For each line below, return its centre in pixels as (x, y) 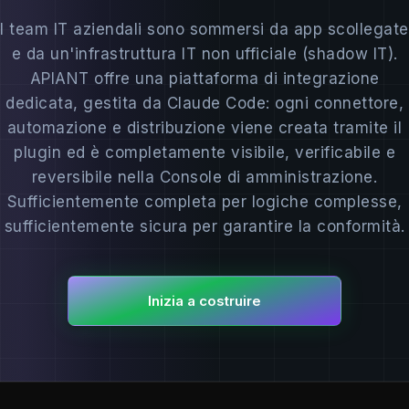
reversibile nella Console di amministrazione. (204, 177)
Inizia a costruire (204, 301)
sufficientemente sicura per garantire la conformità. (204, 226)
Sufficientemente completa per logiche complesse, (204, 202)
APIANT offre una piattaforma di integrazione (204, 79)
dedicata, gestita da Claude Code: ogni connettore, (204, 103)
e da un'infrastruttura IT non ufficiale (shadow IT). (204, 54)
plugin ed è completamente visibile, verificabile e (204, 152)
